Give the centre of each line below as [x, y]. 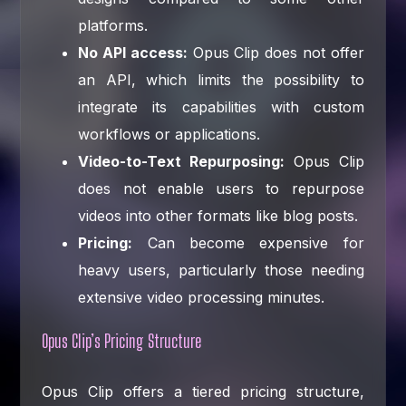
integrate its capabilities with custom [221, 106]
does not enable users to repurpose [221, 188]
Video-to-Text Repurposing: [182, 161]
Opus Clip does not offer [275, 52]
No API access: [133, 52]
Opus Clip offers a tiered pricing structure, [203, 391]
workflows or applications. [169, 134]
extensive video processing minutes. [202, 297]
